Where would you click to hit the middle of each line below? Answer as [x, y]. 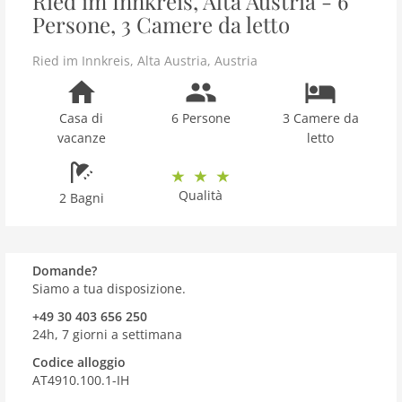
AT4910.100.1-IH [81, 380]
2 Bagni [81, 198]
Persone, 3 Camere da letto [161, 24]
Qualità [201, 195]
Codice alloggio [79, 362]
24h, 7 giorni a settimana [107, 334]
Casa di [82, 118]
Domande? [65, 271]
